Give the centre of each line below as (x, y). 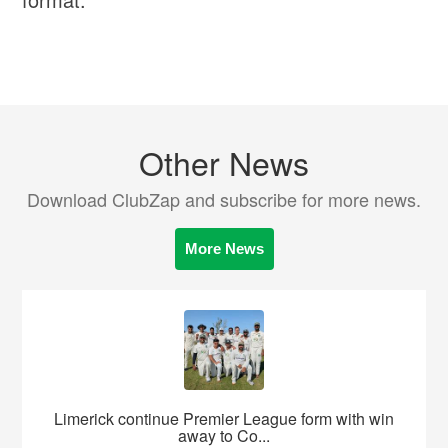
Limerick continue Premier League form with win (224, 419)
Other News (224, 162)
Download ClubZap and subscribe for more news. (224, 199)
